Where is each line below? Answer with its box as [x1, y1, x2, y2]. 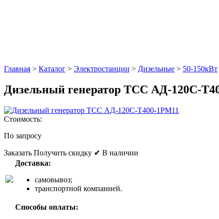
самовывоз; [35, 175, 72, 184]
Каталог [39, 65, 66, 73]
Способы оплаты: [15, 202, 78, 211]
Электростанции [74, 65, 130, 73]
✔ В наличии [94, 148, 138, 157]
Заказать [4, 148, 32, 157]
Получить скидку [34, 148, 92, 157]
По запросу [4, 131, 42, 140]
